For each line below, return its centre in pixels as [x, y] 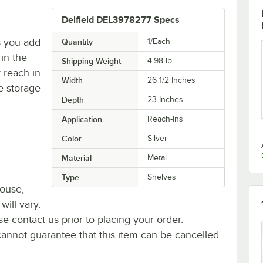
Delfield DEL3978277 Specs [120, 20]
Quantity [77, 41]
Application [82, 119]
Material [76, 158]
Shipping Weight [91, 61]
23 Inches [166, 99]
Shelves [162, 177]
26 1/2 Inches [172, 80]
